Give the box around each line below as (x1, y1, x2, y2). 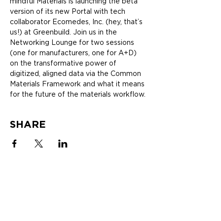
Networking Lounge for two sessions (10, 38, 136, 46)
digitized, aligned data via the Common (10, 70, 143, 77)
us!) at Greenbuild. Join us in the (10, 28, 119, 36)
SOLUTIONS (14, 182, 52, 189)
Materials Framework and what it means (10, 80, 147, 88)
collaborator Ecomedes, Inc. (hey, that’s (10, 18, 145, 26)
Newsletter (89, 198, 122, 205)
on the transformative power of (10, 59, 118, 67)
